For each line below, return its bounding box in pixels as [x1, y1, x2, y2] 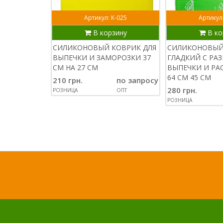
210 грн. [53, 75, 83, 85]
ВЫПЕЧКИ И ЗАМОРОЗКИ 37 [53, 53, 151, 62]
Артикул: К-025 [84, 13, 127, 22]
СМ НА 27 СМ [53, 63, 98, 72]
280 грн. [167, 85, 197, 95]
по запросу [116, 75, 158, 85]
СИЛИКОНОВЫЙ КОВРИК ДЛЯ [53, 43, 156, 52]
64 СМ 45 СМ [167, 73, 211, 82]
